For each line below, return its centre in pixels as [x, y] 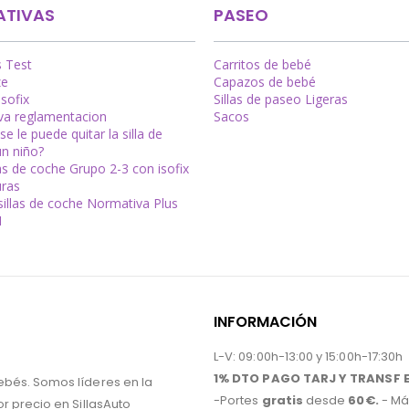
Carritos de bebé [262, 65]
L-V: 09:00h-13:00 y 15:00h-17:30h [309, 356]
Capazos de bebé [265, 82]
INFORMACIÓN [265, 321]
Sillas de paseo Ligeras [281, 100]
